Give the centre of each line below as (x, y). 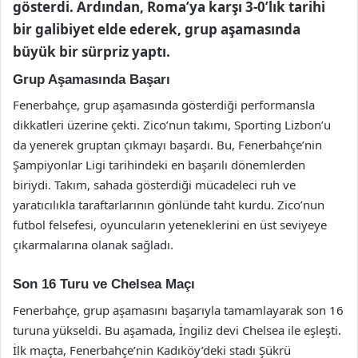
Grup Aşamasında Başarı (91, 79)
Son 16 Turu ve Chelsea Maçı (104, 284)
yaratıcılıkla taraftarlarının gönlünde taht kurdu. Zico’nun (169, 205)
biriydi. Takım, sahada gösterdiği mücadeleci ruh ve (154, 185)
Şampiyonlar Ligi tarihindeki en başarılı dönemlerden (159, 165)
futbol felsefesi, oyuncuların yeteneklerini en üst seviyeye (170, 225)
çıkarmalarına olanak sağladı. (93, 245)
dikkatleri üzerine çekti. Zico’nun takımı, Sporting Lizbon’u (172, 125)
